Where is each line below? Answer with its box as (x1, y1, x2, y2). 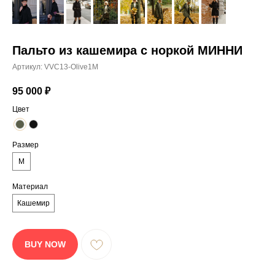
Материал (12, 182, 48, 191)
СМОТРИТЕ (6, 15, 126, 39)
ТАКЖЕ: (6, 38, 86, 62)
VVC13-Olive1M (44, 63, 98, 71)
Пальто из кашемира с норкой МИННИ (12, 44, 242, 57)
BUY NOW (25, 239, 66, 249)
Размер (12, 141, 39, 149)
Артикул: (12, 63, 44, 71)
